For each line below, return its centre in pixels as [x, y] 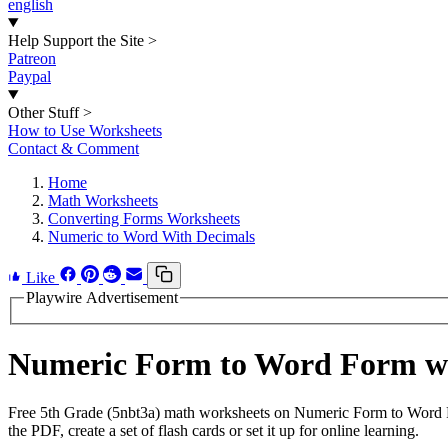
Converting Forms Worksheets [144, 218]
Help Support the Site [76, 40]
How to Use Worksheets [85, 130]
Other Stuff [43, 112]
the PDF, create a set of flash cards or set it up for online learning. [213, 431]
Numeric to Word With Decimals [151, 236]
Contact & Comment [73, 148]
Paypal [29, 76]
